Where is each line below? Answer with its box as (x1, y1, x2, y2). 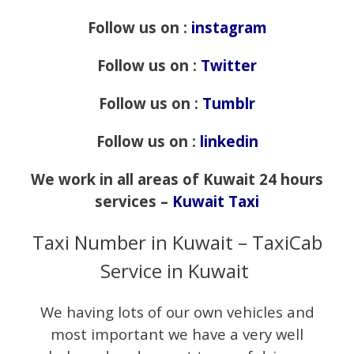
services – (95, 191, 172, 212)
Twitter (201, 55, 257, 76)
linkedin (199, 131, 258, 152)
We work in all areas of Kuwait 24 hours (31, 169, 323, 190)
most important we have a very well (51, 324, 303, 345)
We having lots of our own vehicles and (40, 302, 314, 322)
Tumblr (202, 93, 255, 114)
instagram (190, 17, 267, 38)
